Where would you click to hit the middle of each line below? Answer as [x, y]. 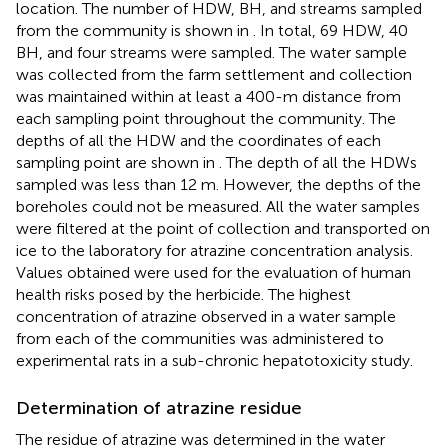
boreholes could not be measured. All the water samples [218, 206]
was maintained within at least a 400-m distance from [208, 96]
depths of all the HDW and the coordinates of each [198, 140]
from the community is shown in [134, 30]
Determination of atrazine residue [159, 407]
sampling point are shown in [117, 162]
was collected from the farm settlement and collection [214, 74]
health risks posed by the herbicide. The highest [183, 294]
